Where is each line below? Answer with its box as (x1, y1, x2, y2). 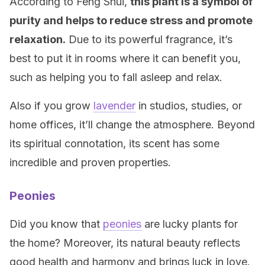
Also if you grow (9, 99, 93, 112)
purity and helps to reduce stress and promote (9, 14, 253, 27)
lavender (93, 99, 135, 112)
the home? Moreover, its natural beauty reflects (9, 237, 240, 249)
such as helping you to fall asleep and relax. (9, 71, 222, 83)
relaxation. (9, 33, 66, 46)
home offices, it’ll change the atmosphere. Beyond (9, 118, 255, 131)
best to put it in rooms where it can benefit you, (9, 52, 241, 64)
